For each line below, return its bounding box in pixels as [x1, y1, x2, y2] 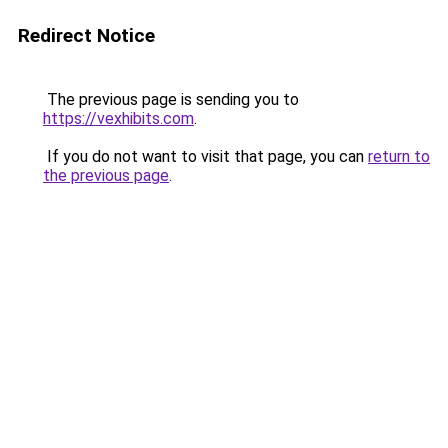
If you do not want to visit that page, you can [43, 147, 368, 166]
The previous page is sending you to [43, 90, 299, 109]
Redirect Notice [18, 24, 155, 47]
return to [368, 147, 430, 166]
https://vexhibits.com [43, 109, 194, 128]
